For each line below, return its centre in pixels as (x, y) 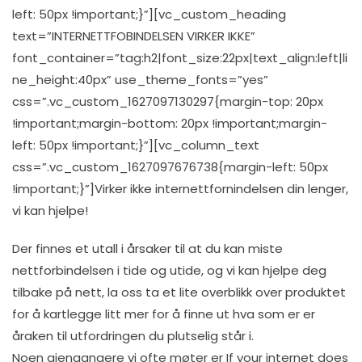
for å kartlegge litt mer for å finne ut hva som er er (164, 314)
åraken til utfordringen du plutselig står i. (133, 336)
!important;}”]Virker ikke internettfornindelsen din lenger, (180, 189)
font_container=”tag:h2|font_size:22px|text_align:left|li (180, 58)
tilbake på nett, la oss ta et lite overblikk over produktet (179, 292)
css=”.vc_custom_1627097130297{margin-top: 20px (168, 101)
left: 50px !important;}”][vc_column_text (136, 145)
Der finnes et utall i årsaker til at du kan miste (147, 248)
